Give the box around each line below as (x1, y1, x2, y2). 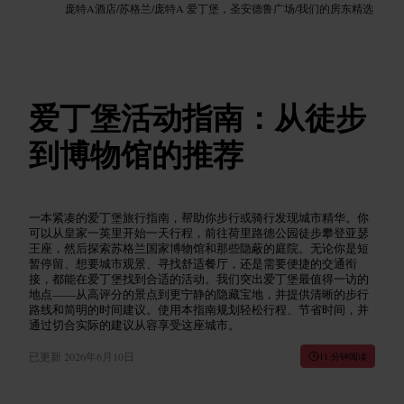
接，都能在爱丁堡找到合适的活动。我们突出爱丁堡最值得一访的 (29, 270, 369, 287)
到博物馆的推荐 (29, 131, 243, 177)
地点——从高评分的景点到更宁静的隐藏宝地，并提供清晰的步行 (29, 285, 369, 302)
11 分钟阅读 (319, 349, 367, 363)
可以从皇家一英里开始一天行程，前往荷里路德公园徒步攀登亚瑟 (29, 224, 369, 241)
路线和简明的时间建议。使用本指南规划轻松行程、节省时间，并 (29, 300, 369, 317)
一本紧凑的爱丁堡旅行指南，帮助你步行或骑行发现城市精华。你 (29, 208, 369, 225)
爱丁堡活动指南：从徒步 (29, 94, 366, 140)
